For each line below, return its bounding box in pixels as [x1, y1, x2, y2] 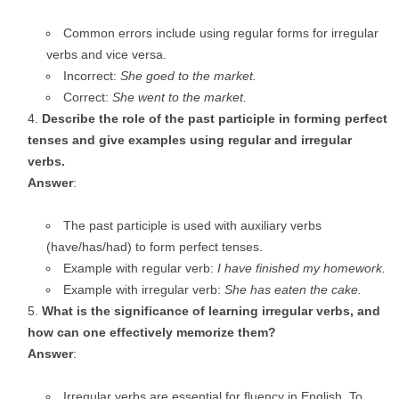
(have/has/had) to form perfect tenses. [46, 240, 263, 254]
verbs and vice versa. [46, 47, 167, 61]
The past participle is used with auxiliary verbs [63, 218, 322, 232]
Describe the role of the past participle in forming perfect [42, 111, 387, 126]
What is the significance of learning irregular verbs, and [42, 304, 380, 318]
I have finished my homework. [217, 261, 386, 275]
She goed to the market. [120, 69, 256, 83]
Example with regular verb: [63, 261, 217, 275]
